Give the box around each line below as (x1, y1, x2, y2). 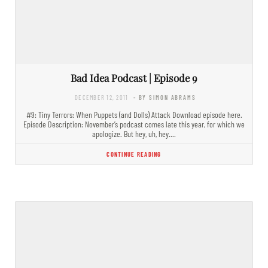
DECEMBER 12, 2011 (75, 93, 129, 101)
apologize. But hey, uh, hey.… (92, 128, 176, 139)
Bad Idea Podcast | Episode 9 (71, 71, 197, 84)
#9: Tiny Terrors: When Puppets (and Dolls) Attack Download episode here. (26, 109, 242, 120)
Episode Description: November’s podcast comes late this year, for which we (23, 118, 245, 129)
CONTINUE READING (106, 150, 162, 158)
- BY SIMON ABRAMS (133, 93, 196, 101)
